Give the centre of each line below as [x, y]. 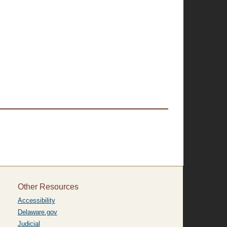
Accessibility [36, 200]
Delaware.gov [37, 212]
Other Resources [48, 187]
